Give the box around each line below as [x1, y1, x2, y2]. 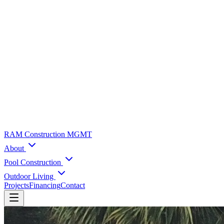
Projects [4, 181, 29, 189]
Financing [29, 181, 60, 189]
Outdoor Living [4, 172, 55, 180]
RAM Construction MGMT [4, 130, 92, 138]
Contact [60, 181, 85, 189]
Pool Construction [4, 158, 63, 166]
